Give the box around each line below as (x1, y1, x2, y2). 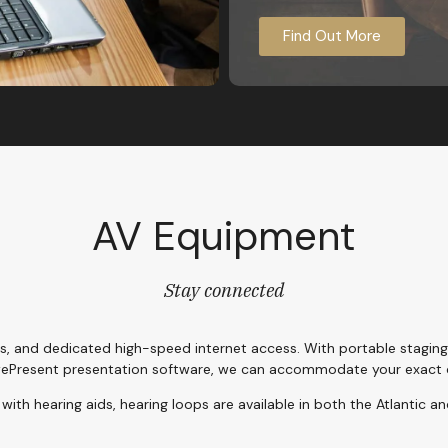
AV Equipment (92, 209, 356, 262)
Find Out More (283, 25, 381, 46)
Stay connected (164, 277, 284, 302)
